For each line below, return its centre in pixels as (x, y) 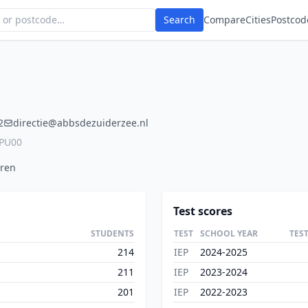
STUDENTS (112, 233)
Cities (258, 20)
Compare (224, 20)
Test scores (203, 211)
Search (179, 20)
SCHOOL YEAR (229, 233)
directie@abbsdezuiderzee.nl (81, 123)
